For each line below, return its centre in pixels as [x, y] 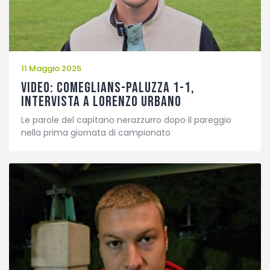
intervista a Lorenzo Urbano [101, 102]
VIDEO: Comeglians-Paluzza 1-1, [108, 88]
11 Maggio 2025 [51, 69]
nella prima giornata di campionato [96, 132]
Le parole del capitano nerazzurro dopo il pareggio [126, 120]
